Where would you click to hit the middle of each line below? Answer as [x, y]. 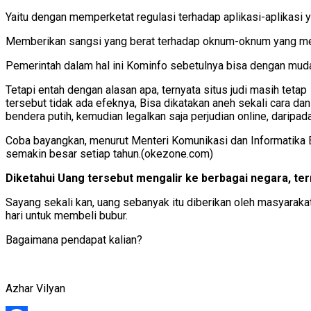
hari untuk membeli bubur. [67, 215]
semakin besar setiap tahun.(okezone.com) [109, 153]
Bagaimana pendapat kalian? [74, 239]
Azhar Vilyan [35, 288]
